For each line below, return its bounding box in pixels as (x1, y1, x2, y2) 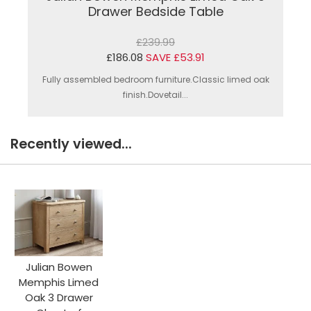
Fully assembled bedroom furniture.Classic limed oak (42, 73, 269, 85)
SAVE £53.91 (146, 49, 205, 65)
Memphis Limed (19, 274, 99, 289)
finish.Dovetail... (123, 88, 188, 101)
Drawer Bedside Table (87, 2, 224, 20)
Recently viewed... (10, 134, 132, 153)
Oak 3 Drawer (24, 289, 93, 305)
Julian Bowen (25, 259, 92, 274)
